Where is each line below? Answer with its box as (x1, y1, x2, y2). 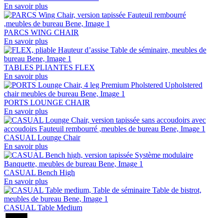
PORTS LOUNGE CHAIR (4, 98, 90, 107)
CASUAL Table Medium (4, 203, 82, 212)
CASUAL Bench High (4, 168, 75, 177)
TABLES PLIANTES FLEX (4, 63, 95, 72)
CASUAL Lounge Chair (4, 133, 80, 142)
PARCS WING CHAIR (4, 28, 79, 36)
